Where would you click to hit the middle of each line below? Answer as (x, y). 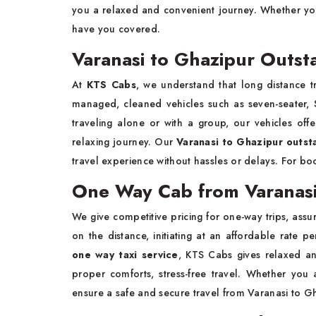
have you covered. (116, 29)
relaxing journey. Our (123, 142)
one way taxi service (125, 255)
